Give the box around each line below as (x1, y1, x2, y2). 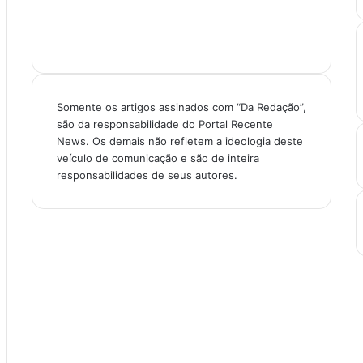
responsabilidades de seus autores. (56, 168, 237, 181)
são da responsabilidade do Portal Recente (56, 117, 273, 130)
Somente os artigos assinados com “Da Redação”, (56, 100, 306, 113)
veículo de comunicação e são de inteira (56, 151, 259, 164)
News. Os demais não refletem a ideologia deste (56, 134, 303, 147)
